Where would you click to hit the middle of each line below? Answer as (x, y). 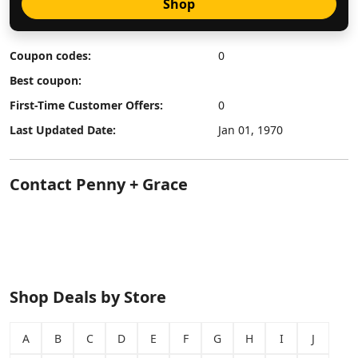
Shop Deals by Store (88, 297)
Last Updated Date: (63, 130)
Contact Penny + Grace (99, 184)
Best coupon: (46, 80)
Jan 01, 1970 (251, 130)
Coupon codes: (50, 56)
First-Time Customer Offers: (86, 105)
